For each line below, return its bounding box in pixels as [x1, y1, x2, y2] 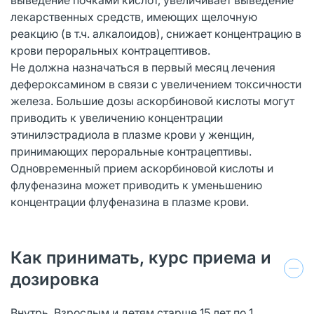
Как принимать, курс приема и [11, 247, 271, 268]
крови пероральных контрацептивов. [11, 43, 210, 57]
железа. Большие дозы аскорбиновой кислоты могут [11, 93, 294, 108]
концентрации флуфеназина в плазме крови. [11, 194, 249, 209]
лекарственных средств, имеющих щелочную [11, 9, 257, 24]
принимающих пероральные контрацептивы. [11, 144, 252, 158]
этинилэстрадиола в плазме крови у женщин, [11, 127, 254, 142]
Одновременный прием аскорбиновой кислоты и [11, 161, 273, 175]
